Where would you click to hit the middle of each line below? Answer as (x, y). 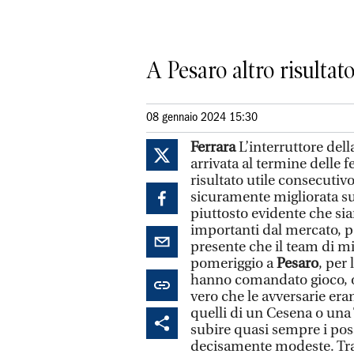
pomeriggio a (233, 263)
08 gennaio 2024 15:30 (202, 117)
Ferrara (215, 147)
